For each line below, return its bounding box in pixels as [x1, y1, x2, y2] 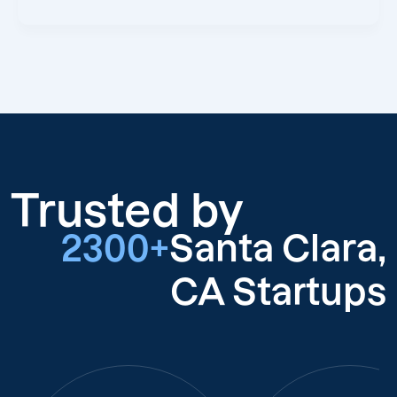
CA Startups [170, 272, 386, 313]
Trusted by [11, 186, 244, 237]
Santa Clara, [169, 229, 386, 269]
